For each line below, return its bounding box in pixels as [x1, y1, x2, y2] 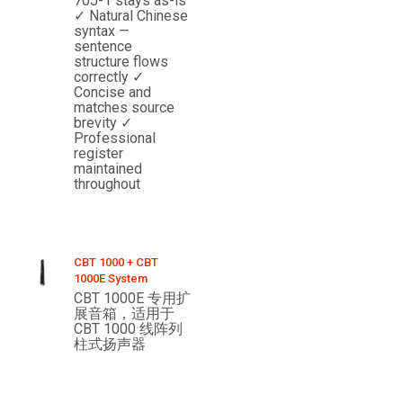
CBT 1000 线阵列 [74, 320, 184, 338]
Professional [74, 130, 157, 148]
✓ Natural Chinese [74, 7, 189, 25]
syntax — [74, 22, 130, 40]
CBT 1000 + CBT [74, 255, 159, 270]
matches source [74, 99, 175, 117]
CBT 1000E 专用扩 [74, 290, 192, 308]
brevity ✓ [74, 114, 133, 132]
